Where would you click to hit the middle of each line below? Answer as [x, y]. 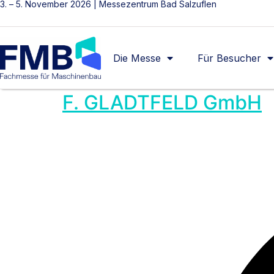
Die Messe [137, 58]
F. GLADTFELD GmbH [162, 103]
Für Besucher [230, 58]
